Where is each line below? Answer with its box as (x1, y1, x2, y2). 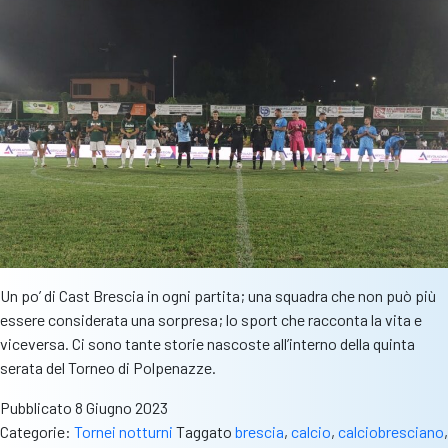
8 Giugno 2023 (75, 397, 168, 417)
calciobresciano (338, 421, 444, 441)
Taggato (176, 421, 235, 441)
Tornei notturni (74, 421, 173, 441)
